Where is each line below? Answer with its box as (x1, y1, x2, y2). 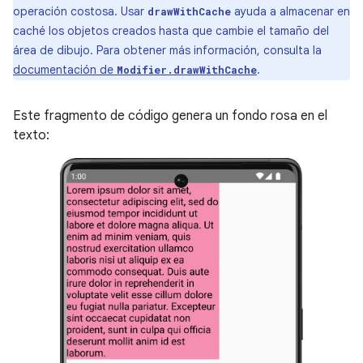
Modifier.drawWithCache (117, 63, 257, 77)
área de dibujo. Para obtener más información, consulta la (13, 43, 322, 58)
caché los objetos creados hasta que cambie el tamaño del (13, 23, 329, 39)
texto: (13, 127, 49, 144)
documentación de (13, 62, 117, 78)
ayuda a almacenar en (231, 4, 350, 19)
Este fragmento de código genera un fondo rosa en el (13, 108, 327, 125)
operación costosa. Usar (13, 4, 147, 19)
